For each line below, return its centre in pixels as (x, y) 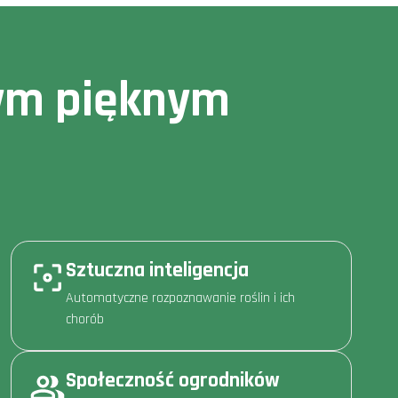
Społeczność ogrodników (173, 380)
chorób (85, 319)
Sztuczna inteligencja (157, 270)
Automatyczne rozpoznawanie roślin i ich (180, 298)
